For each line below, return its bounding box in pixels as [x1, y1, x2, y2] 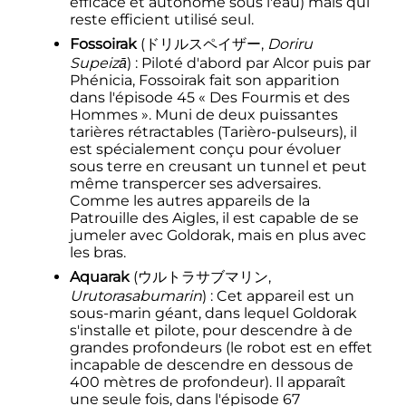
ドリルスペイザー [144, 35, 261, 53]
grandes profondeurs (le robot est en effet [69, 339, 372, 357]
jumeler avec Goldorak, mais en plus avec [69, 227, 366, 245]
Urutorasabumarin [69, 287, 202, 305]
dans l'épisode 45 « [69, 89, 206, 107]
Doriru [266, 35, 313, 53]
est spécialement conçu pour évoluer [69, 140, 341, 159]
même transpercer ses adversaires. [69, 175, 321, 193]
